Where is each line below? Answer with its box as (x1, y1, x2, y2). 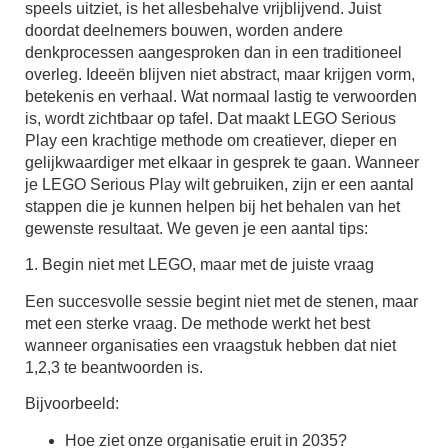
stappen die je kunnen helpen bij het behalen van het (25, 197, 400, 215)
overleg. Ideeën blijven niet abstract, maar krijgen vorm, (25, 65, 415, 83)
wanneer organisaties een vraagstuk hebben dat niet (25, 336, 396, 354)
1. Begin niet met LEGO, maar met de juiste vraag (25, 256, 374, 274)
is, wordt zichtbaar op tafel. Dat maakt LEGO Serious (25, 109, 396, 127)
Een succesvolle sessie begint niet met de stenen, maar (25, 292, 418, 310)
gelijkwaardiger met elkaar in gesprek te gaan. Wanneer (25, 153, 419, 171)
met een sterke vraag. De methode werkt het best (25, 314, 370, 332)
